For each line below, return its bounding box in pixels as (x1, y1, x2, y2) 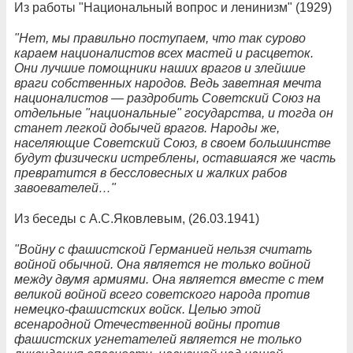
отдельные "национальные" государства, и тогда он (14, 106, 333, 120)
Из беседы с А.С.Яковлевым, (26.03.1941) (14, 211, 259, 225)
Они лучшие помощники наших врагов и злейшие (14, 61, 306, 75)
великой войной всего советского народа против (14, 287, 310, 301)
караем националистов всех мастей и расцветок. (14, 46, 314, 60)
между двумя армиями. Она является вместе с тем (14, 272, 324, 286)
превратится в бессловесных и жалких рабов (14, 165, 287, 180)
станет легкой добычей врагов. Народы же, (14, 121, 280, 135)
